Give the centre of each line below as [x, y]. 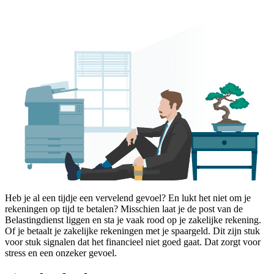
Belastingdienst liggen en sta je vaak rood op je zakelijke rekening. [133, 220]
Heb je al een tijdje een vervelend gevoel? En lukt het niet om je [128, 198]
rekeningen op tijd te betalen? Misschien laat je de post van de [124, 209]
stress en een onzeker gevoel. [61, 253]
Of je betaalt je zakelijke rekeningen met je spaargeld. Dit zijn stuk [132, 231]
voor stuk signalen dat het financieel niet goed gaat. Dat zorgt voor [133, 242]
